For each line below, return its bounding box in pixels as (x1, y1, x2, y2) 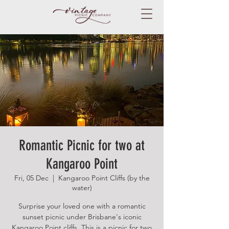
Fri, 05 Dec (14, 173, 49, 182)
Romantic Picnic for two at (19, 137, 145, 154)
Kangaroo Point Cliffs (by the (58, 173, 150, 182)
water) (72, 183, 92, 192)
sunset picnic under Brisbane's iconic (22, 212, 142, 221)
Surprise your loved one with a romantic (18, 201, 146, 211)
